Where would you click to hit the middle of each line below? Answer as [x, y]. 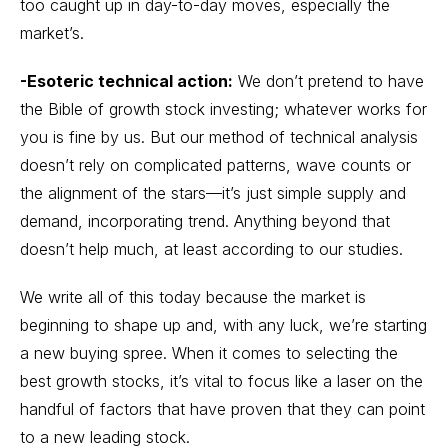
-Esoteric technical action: [126, 81]
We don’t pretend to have [328, 81]
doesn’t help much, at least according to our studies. [211, 249]
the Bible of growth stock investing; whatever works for [223, 109]
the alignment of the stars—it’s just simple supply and [213, 193]
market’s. [52, 33]
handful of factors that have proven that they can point [222, 409]
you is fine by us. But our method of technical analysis [219, 137]
